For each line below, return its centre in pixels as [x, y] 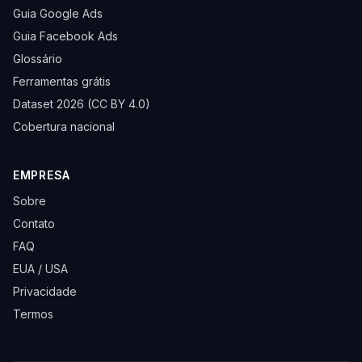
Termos [33, 314]
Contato [34, 223]
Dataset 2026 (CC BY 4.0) [82, 104]
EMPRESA [42, 175]
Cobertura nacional [64, 126]
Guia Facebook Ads [65, 36]
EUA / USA [40, 269]
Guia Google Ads [58, 13]
